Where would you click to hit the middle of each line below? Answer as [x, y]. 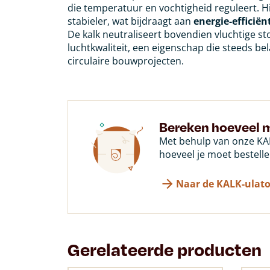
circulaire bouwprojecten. [126, 61]
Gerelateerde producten [165, 249]
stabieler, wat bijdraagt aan [130, 21]
